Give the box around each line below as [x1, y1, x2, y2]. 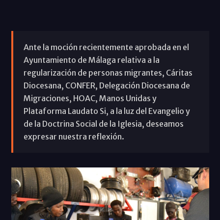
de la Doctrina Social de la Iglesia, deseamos [23, 118, 184, 129]
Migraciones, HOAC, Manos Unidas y [23, 93, 157, 103]
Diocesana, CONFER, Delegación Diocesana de [23, 80, 190, 90]
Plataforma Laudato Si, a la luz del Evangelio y [23, 106, 190, 116]
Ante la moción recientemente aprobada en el [23, 42, 189, 52]
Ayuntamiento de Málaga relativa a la [23, 55, 160, 65]
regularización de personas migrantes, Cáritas [23, 67, 192, 78]
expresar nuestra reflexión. [23, 131, 124, 141]
